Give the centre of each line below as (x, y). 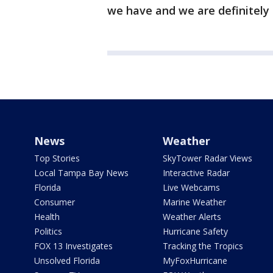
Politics (48, 232)
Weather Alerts (192, 217)
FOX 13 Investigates (73, 246)
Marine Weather (194, 202)
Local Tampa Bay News (81, 173)
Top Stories (57, 158)
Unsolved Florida (67, 261)
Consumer (55, 202)
